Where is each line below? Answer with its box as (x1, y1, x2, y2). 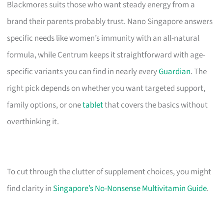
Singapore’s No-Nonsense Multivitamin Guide (53, 182, 207, 194)
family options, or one (7, 99, 83, 111)
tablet (82, 99, 104, 111)
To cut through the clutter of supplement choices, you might (7, 165, 212, 178)
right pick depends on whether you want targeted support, (7, 82, 206, 94)
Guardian (159, 65, 191, 78)
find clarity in (7, 182, 54, 194)
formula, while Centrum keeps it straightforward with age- (7, 49, 206, 61)
